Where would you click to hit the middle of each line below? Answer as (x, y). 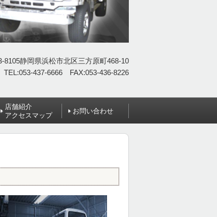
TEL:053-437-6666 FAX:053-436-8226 (66, 73)
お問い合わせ (93, 111)
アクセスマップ (29, 115)
